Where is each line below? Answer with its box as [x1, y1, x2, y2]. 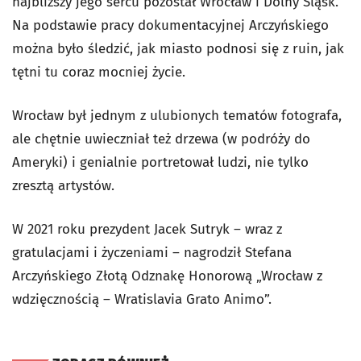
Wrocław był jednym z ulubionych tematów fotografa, [12, 106, 342, 124]
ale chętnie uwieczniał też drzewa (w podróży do [12, 130, 310, 147]
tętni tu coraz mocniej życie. [12, 63, 185, 81]
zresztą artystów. [12, 176, 118, 194]
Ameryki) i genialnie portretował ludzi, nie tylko [12, 153, 309, 171]
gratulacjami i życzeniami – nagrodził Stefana [12, 243, 292, 261]
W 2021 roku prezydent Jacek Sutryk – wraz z [12, 220, 282, 238]
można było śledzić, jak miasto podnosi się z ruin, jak [12, 39, 344, 57]
